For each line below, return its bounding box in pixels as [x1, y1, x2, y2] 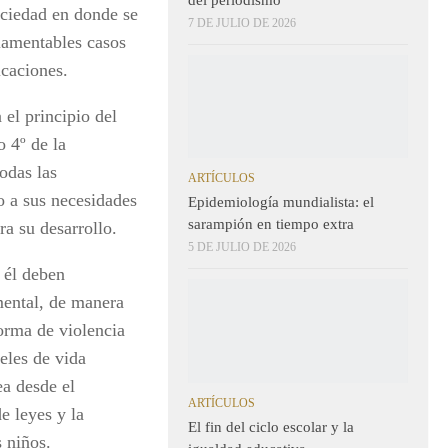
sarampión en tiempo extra [188, 216, 358, 233]
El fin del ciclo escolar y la [188, 419, 354, 436]
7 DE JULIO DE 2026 [188, 15, 296, 30]
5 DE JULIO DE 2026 [188, 240, 296, 255]
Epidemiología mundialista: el [188, 194, 374, 211]
